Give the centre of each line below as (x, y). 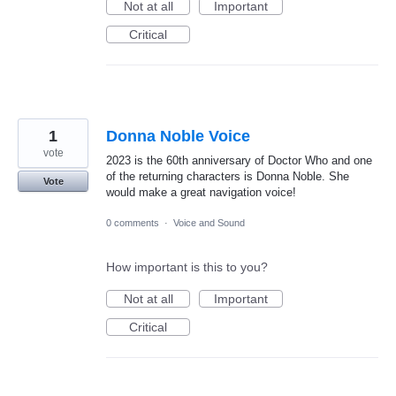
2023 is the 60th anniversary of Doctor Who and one (239, 161)
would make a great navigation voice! (201, 193)
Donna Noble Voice (178, 137)
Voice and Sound (209, 223)
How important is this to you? (187, 267)
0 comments (133, 223)
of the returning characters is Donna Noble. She (228, 177)
